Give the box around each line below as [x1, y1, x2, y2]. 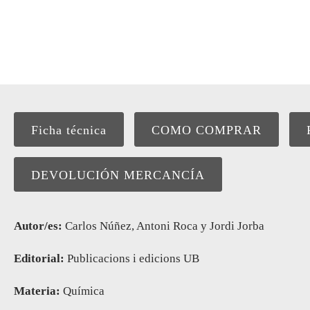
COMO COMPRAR [152, 122, 262, 137]
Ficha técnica [31, 122, 107, 137]
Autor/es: [14, 219, 62, 232]
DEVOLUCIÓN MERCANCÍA [31, 167, 205, 182]
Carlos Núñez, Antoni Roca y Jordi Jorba [62, 219, 264, 232]
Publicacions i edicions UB [64, 251, 199, 265]
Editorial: [14, 251, 64, 265]
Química [60, 284, 104, 298]
